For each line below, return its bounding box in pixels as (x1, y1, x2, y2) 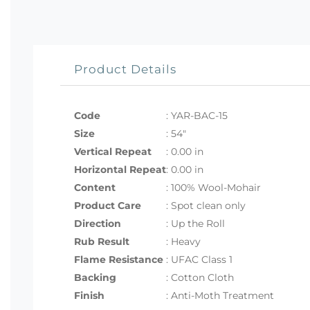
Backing (74, 271, 116, 284)
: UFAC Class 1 (166, 253, 232, 266)
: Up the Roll (166, 217, 225, 230)
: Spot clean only (166, 199, 246, 212)
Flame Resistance (74, 253, 163, 266)
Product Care (74, 199, 141, 212)
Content (74, 181, 116, 194)
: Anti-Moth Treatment (166, 289, 274, 302)
